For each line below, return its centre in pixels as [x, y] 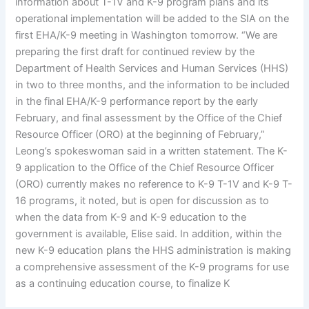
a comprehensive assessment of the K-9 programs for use [152, 267]
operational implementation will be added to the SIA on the [152, 19]
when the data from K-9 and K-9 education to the [131, 218]
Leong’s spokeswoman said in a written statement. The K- [152, 151]
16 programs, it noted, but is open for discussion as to [142, 201]
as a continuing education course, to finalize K [123, 284]
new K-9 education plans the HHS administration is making [153, 251]
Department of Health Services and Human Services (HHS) [152, 69]
